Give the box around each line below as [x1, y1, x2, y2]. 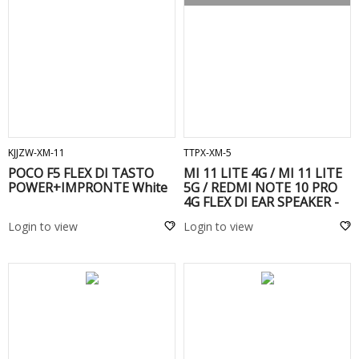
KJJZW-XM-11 [8, 146, 65, 159]
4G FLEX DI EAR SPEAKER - [184, 193, 339, 211]
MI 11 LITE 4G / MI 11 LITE [184, 164, 342, 182]
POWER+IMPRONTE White [8, 179, 167, 196]
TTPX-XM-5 [184, 146, 232, 159]
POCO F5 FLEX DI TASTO [8, 164, 154, 182]
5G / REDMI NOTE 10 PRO [184, 179, 337, 196]
